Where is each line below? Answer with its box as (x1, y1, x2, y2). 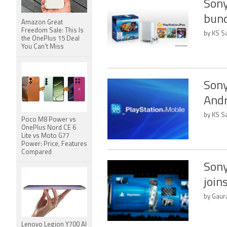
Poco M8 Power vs (21, 117, 76, 123)
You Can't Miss (21, 44, 64, 50)
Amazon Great (21, 19, 63, 26)
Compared (21, 149, 52, 156)
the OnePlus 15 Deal (21, 35, 80, 42)
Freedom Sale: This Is (21, 27, 84, 34)
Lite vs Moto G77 (21, 133, 69, 139)
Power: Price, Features (21, 141, 87, 147)
